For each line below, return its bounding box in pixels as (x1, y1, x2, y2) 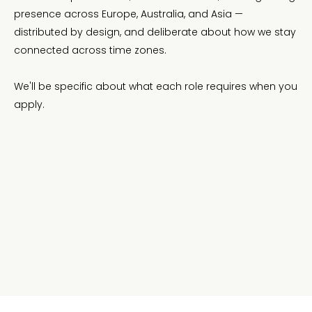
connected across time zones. (14, 42, 166, 57)
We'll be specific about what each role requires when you (14, 79, 297, 93)
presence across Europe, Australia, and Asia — (14, 6, 243, 21)
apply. (14, 97, 45, 111)
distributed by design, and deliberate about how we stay (14, 24, 296, 39)
